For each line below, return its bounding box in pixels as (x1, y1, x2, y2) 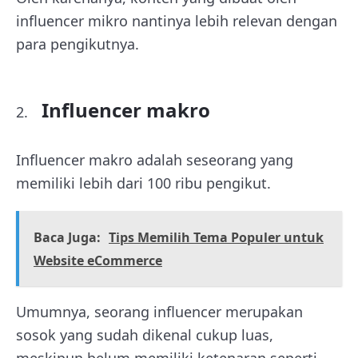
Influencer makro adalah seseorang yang (16, 150, 293, 169)
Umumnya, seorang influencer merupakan (16, 302, 303, 321)
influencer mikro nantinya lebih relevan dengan (16, 11, 337, 30)
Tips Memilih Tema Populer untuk (109, 229, 324, 246)
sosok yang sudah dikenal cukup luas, (16, 325, 273, 344)
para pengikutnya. (16, 34, 139, 54)
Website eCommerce (34, 252, 162, 269)
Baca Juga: (34, 229, 101, 246)
